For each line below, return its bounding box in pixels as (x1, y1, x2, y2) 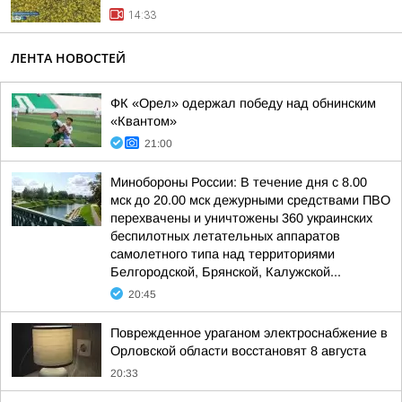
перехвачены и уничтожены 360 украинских (110, 211, 372, 225)
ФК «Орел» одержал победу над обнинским (110, 96, 376, 110)
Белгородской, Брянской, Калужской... (110, 265, 341, 279)
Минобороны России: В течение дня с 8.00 (110, 175, 367, 189)
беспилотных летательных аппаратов (110, 229, 340, 243)
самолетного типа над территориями (110, 247, 335, 261)
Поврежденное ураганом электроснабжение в (110, 326, 388, 340)
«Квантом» (110, 114, 177, 128)
